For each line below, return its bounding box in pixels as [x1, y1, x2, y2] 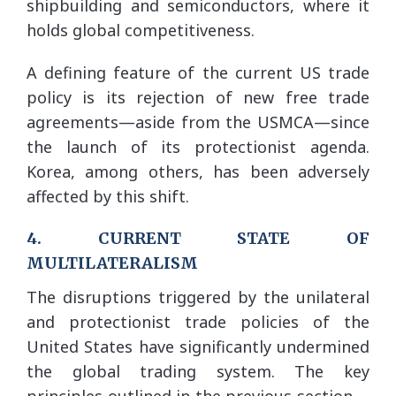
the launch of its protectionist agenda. [27, 135, 369, 157]
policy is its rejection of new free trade [27, 86, 369, 108]
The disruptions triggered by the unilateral [27, 286, 369, 308]
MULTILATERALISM [27, 252, 198, 273]
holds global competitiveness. [27, 19, 255, 41]
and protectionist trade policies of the [27, 310, 369, 332]
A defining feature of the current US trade [27, 61, 369, 83]
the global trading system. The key [27, 360, 369, 382]
